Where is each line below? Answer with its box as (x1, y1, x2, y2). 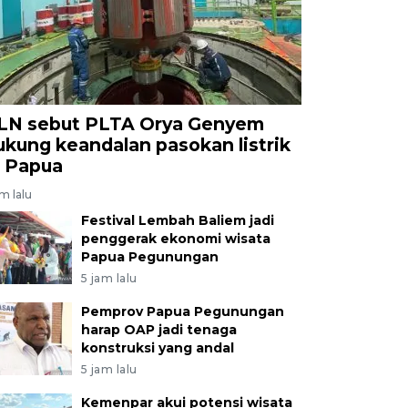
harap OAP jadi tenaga (80, 321, 237, 338)
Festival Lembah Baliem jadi (80, 211, 274, 229)
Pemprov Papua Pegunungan (80, 302, 284, 320)
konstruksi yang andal (80, 339, 234, 356)
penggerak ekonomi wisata (80, 229, 270, 247)
